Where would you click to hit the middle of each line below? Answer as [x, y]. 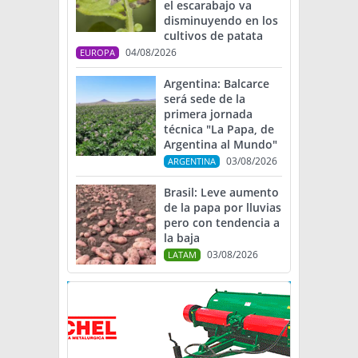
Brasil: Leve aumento [221, 193]
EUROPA [97, 53]
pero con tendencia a [222, 223]
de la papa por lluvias [223, 208]
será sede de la [205, 99]
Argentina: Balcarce [217, 84]
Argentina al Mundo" [221, 145]
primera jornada [208, 114]
